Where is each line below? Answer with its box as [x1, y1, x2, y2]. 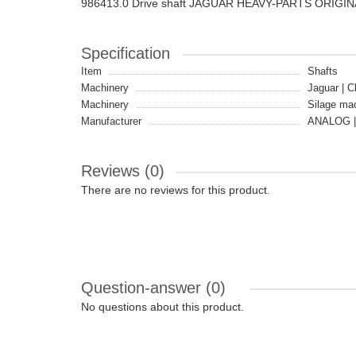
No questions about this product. [81, 300, 244, 313]
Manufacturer [81, 115, 141, 127]
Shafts [308, 65, 338, 77]
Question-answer [81, 279, 206, 296]
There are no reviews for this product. [81, 184, 270, 196]
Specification [81, 44, 170, 62]
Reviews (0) [81, 162, 164, 180]
